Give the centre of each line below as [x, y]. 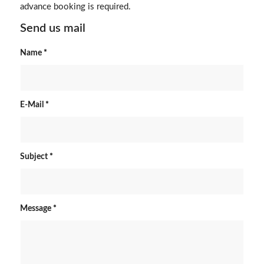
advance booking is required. [75, 6]
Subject [34, 156]
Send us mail [52, 28]
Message [36, 208]
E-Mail [32, 105]
